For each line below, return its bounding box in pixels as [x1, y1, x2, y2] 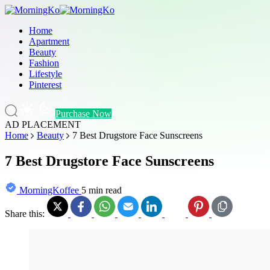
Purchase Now [55, 108, 111, 119]
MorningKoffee [19, 184, 79, 195]
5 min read [81, 184, 122, 195]
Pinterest [29, 80, 61, 90]
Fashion [29, 58, 59, 68]
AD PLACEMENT [5, 119, 81, 130]
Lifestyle [29, 69, 62, 79]
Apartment [29, 36, 69, 46]
